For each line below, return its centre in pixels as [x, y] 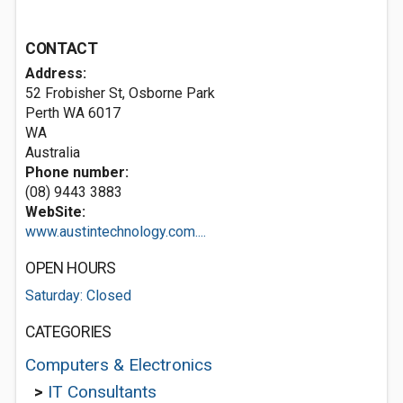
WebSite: [55, 212]
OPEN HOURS [71, 268]
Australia [53, 152]
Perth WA [55, 113]
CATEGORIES [68, 332]
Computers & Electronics [119, 365]
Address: [56, 73]
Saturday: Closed [78, 296]
